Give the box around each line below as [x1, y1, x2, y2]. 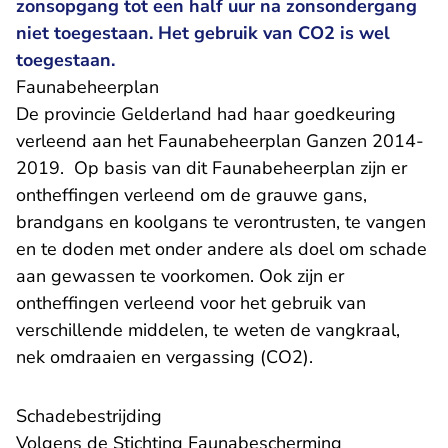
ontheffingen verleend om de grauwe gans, [16, 183, 367, 207]
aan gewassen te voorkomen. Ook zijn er [16, 264, 344, 288]
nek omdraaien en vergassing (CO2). [16, 345, 318, 369]
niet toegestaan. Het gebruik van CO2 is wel [16, 21, 390, 45]
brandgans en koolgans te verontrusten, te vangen [16, 210, 426, 234]
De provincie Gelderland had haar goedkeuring [16, 102, 396, 126]
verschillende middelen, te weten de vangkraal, [16, 318, 400, 342]
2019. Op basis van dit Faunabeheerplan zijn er [16, 156, 407, 180]
